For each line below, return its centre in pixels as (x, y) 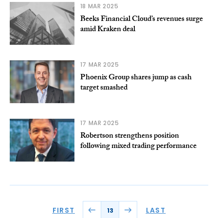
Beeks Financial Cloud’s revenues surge (141, 20)
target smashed (104, 89)
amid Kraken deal (108, 30)
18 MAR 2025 (99, 6)
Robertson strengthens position (129, 137)
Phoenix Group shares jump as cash (136, 78)
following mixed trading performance (138, 147)
